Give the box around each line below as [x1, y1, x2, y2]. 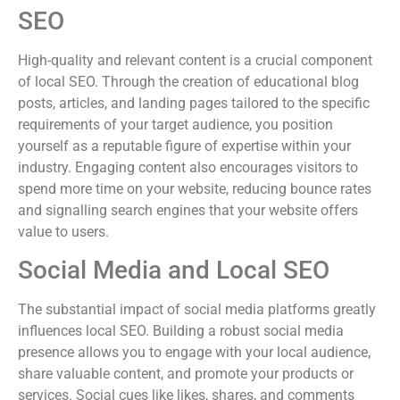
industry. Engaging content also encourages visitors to [18, 158, 358, 176]
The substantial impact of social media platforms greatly [18, 301, 376, 319]
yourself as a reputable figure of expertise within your [18, 137, 351, 154]
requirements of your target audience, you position [18, 115, 333, 133]
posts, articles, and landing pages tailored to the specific [18, 94, 370, 112]
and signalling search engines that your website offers [18, 201, 358, 219]
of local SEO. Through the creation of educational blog [18, 72, 359, 90]
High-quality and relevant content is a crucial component [18, 51, 372, 69]
